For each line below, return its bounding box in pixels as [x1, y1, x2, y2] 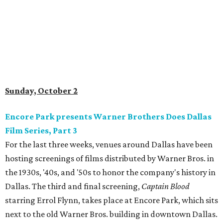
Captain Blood [141, 181, 189, 192]
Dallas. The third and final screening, [5, 181, 141, 192]
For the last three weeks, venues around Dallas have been [5, 139, 213, 150]
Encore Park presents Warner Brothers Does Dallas [5, 111, 212, 122]
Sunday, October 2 [5, 86, 78, 96]
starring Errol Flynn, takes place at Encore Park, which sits [5, 195, 218, 206]
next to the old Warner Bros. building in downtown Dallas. [5, 209, 218, 220]
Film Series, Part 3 [5, 125, 77, 136]
